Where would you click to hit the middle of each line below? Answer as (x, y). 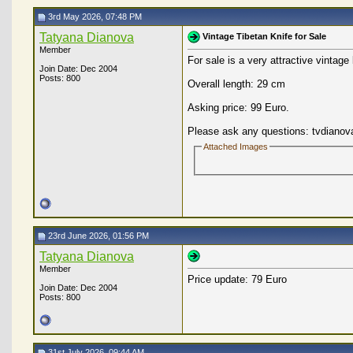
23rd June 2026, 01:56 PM (97, 236)
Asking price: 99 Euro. (238, 108)
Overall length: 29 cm (236, 84)
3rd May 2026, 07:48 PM (94, 17)
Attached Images (236, 147)
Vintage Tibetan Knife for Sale (264, 36)
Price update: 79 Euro (237, 280)
